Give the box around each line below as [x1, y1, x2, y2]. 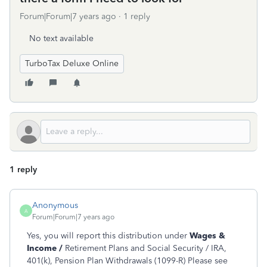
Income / [27, 243, 65, 253]
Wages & [190, 231, 225, 241]
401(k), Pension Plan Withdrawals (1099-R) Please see [27, 256, 228, 266]
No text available [29, 33, 94, 44]
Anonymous [32, 200, 78, 210]
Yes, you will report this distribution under [27, 231, 190, 241]
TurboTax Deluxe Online [25, 58, 119, 69]
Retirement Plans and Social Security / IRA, [65, 243, 226, 253]
